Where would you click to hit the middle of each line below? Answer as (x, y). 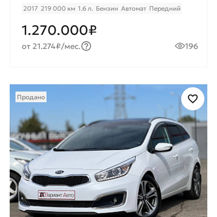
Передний (165, 8)
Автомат (134, 8)
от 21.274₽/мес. (51, 46)
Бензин (107, 8)
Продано (31, 97)
